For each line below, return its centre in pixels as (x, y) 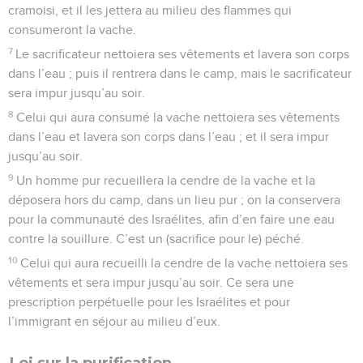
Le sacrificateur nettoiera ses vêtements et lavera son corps (183, 54)
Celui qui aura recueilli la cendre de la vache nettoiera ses (184, 263)
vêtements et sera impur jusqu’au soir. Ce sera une (151, 282)
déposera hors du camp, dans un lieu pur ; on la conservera (174, 200)
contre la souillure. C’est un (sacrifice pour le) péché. (156, 239)
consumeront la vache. (72, 30)
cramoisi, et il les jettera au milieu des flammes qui (150, 10)
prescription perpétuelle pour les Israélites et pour (149, 302)
